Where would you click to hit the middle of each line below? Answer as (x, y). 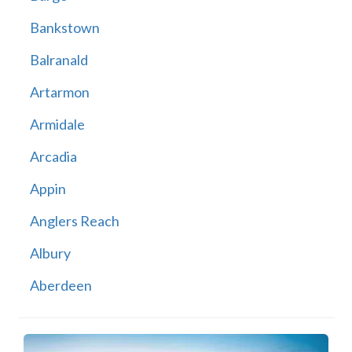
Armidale (57, 125)
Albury (50, 253)
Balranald (59, 60)
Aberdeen (60, 286)
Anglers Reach (74, 221)
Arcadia (53, 157)
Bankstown (64, 28)
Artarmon (59, 92)
